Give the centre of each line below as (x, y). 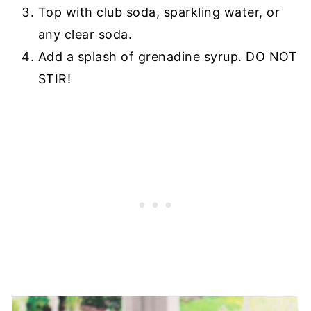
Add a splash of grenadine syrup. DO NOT (168, 56)
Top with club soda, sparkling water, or (159, 12)
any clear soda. (85, 34)
